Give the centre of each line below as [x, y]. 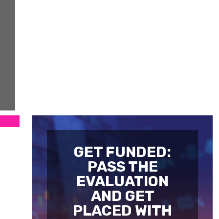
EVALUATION [123, 181]
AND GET [122, 196]
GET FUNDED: [123, 152]
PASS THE [122, 167]
